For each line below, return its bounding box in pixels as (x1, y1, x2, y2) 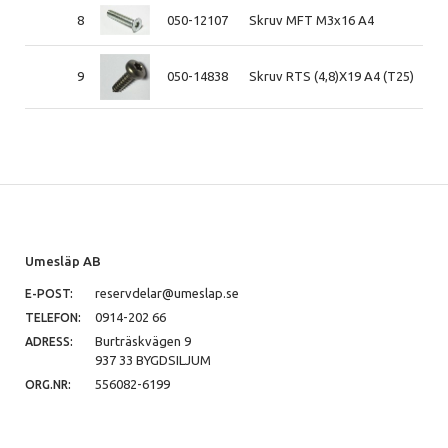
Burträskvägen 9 (95, 333, 191, 348)
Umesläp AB (25, 254, 101, 269)
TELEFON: (25, 310, 81, 324)
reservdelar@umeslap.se (95, 285, 239, 300)
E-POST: (25, 286, 73, 300)
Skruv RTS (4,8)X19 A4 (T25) (249, 68, 415, 83)
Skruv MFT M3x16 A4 (249, 12, 375, 27)
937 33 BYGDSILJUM (95, 352, 211, 367)
